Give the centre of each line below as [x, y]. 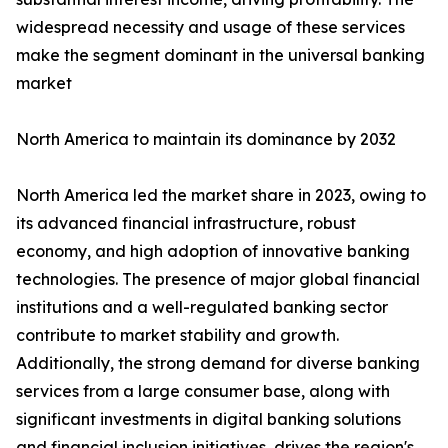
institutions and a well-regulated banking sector [202, 307]
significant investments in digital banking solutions [208, 419]
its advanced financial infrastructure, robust [186, 223]
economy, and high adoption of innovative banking [213, 251]
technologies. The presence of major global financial [218, 279]
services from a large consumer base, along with [203, 391]
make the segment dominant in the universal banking [220, 55]
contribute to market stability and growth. [177, 335]
